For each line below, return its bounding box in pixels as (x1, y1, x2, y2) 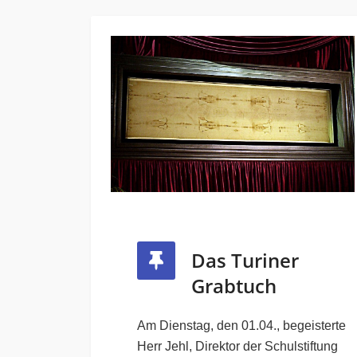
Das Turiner (191, 247, 299, 274)
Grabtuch (191, 273, 277, 300)
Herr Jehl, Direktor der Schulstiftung (137, 339, 338, 354)
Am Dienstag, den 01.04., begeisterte (137, 319, 346, 333)
